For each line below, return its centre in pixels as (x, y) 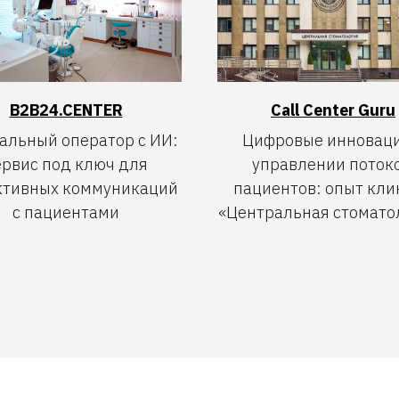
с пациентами (66, 212)
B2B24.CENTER (66, 110)
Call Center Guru (333, 110)
